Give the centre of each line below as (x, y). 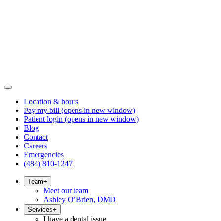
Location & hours (51, 101)
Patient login (43, 119)
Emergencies (44, 155)
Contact (36, 137)
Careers (36, 146)
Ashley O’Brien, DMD (80, 200)
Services (40, 209)
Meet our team (66, 191)
